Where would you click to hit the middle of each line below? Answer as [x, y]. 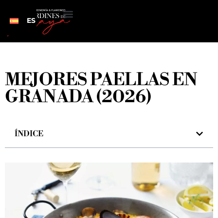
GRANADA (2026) [78, 97]
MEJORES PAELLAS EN [101, 80]
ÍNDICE [29, 134]
